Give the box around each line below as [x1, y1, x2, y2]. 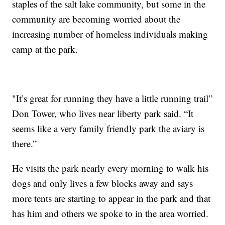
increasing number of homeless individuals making [12, 28, 208, 41]
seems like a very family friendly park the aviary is [12, 122, 205, 135]
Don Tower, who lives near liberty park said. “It [12, 107, 194, 120]
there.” [12, 137, 37, 150]
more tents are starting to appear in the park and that [12, 192, 211, 205]
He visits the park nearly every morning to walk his [12, 162, 209, 175]
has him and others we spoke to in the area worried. [12, 207, 209, 220]
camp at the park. [12, 43, 78, 56]
